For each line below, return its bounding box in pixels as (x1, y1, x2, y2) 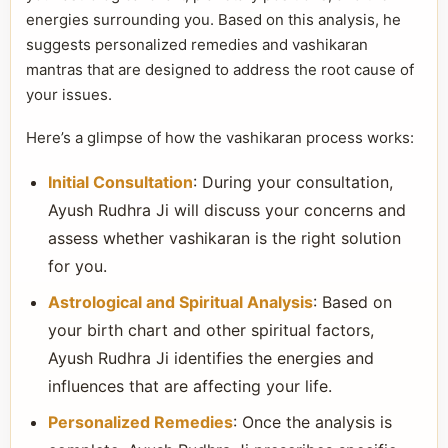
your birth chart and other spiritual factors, (48, 320, 374, 340)
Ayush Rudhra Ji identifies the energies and (48, 348, 374, 368)
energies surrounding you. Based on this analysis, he (26, 10, 401, 29)
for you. (48, 256, 107, 276)
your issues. (26, 85, 112, 104)
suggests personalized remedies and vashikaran (26, 35, 368, 54)
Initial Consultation (48, 172, 193, 192)
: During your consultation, (193, 172, 393, 192)
